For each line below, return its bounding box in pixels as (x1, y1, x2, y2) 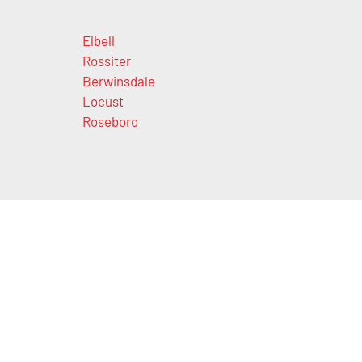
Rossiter (82, 53, 131, 69)
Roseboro (82, 113, 138, 130)
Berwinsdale (82, 73, 155, 90)
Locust (82, 93, 124, 110)
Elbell (82, 32, 115, 49)
